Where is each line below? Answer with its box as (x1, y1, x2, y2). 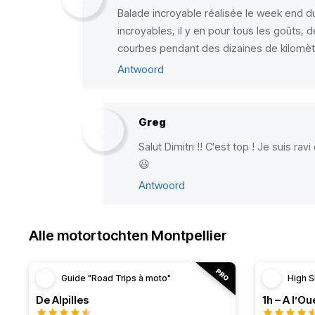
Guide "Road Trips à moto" (61, 273, 171, 283)
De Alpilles (36, 293, 89, 307)
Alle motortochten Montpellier (29, 227, 227, 244)
